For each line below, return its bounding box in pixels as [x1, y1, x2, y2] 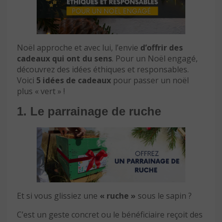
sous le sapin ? [136, 190, 192, 201]
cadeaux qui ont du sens [17, 53, 112, 64]
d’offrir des [140, 42, 183, 54]
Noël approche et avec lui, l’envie [17, 42, 140, 54]
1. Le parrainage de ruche [17, 105, 161, 118]
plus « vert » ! [17, 86, 65, 97]
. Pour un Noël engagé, [112, 53, 198, 64]
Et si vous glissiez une [17, 190, 100, 201]
